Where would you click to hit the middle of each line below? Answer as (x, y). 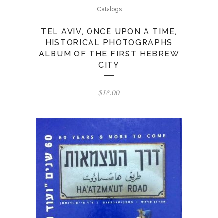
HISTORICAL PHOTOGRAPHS (109, 43)
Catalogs (109, 9)
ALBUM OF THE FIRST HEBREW (109, 54)
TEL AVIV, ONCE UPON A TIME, (109, 31)
